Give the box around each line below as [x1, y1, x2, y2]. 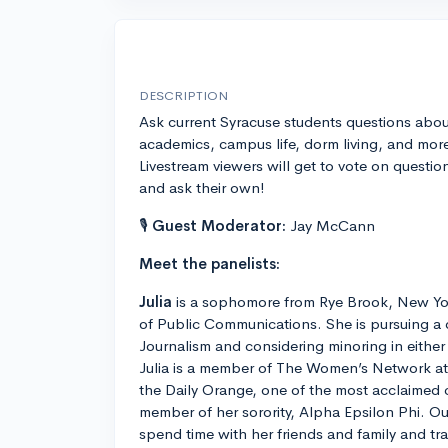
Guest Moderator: [152, 216, 286, 236]
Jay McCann [286, 216, 375, 236]
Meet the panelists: [139, 254, 280, 274]
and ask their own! [139, 178, 265, 198]
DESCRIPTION [139, 87, 228, 105]
